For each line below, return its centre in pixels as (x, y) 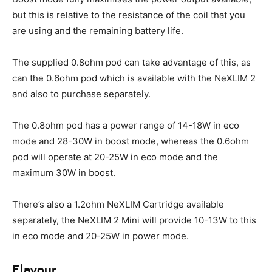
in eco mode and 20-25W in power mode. (100, 236)
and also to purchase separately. (81, 94)
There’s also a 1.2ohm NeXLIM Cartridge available (118, 205)
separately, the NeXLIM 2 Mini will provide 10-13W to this (134, 220)
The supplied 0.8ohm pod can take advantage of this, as (131, 63)
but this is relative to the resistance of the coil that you (129, 15)
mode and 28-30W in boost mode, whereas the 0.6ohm (131, 141)
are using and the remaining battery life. (98, 31)
